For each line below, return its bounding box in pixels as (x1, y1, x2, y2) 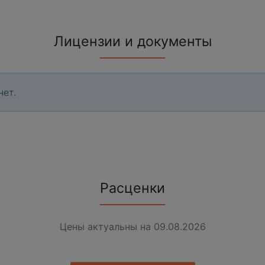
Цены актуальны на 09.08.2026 (59, 220, 206, 232)
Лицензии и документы (53, 33, 212, 50)
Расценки (100, 179, 165, 196)
